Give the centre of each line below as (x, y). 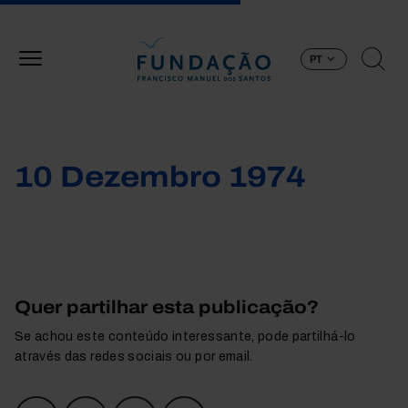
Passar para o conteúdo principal (303, 10)
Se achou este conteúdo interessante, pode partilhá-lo (185, 337)
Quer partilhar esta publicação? (167, 307)
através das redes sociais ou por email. (134, 357)
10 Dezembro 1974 (160, 177)
